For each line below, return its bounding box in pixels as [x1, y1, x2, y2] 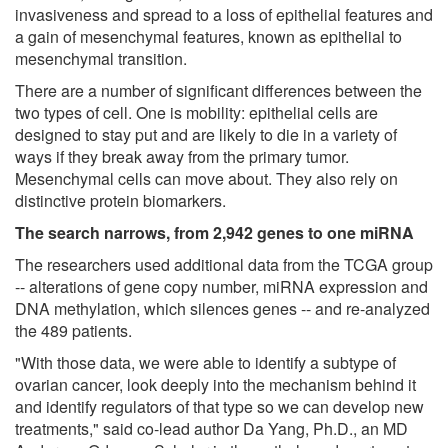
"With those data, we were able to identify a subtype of [15, 350, 396, 374]
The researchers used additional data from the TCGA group [15, 252, 433, 276]
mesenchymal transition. [15, 46, 187, 70]
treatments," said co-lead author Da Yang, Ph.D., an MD [15, 416, 408, 440]
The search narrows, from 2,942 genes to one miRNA [15, 220, 414, 244]
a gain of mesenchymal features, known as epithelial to [15, 24, 402, 48]
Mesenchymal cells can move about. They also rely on [15, 166, 398, 190]
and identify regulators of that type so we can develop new [15, 394, 424, 418]
